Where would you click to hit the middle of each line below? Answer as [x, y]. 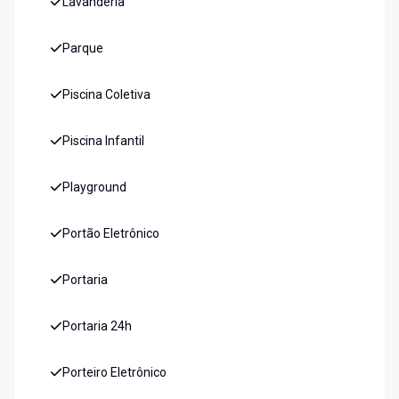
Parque [83, 49]
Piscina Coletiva [106, 95]
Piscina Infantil [103, 141]
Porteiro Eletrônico [114, 373]
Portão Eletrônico [111, 234]
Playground [94, 187]
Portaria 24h [97, 326]
